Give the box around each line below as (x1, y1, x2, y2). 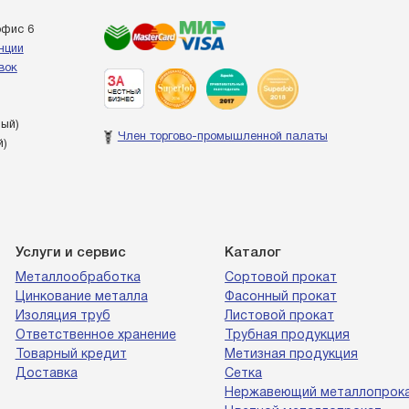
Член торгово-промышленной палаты (117, 131, 328, 142)
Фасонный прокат (225, 291, 338, 303)
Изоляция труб (15, 310, 110, 322)
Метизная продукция (225, 349, 359, 361)
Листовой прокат (225, 310, 335, 322)
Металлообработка (15, 272, 141, 284)
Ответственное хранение (15, 330, 176, 341)
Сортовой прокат (225, 272, 338, 284)
